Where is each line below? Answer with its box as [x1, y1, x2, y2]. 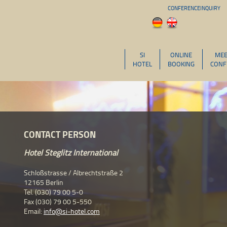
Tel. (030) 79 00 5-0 [24, 187, 83, 197]
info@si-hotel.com [44, 206, 100, 216]
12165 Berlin [24, 177, 63, 187]
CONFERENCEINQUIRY [168, 4, 220, 12]
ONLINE [170, 50, 192, 59]
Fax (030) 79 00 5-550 [24, 197, 92, 207]
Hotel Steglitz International [24, 147, 118, 159]
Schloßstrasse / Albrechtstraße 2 [24, 168, 123, 178]
